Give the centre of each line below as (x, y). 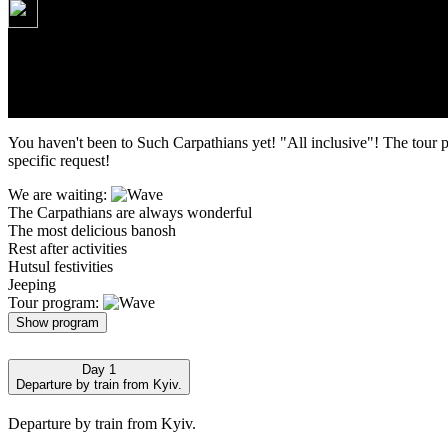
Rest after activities (67, 248)
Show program (57, 322)
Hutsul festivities (60, 266)
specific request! (59, 160)
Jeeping (32, 284)
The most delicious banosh (92, 230)
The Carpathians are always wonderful (130, 212)
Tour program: (55, 302)
